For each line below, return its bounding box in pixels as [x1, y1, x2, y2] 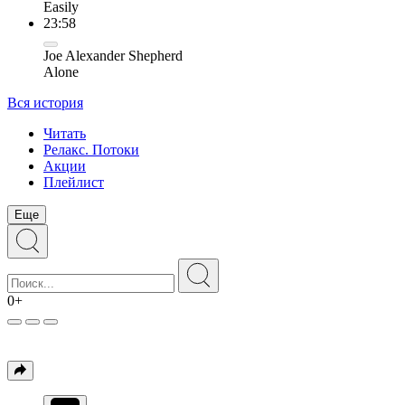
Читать [43, 126, 86, 141]
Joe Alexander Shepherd [43, 48, 183, 63]
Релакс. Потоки [43, 142, 139, 157]
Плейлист [43, 174, 104, 190]
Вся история [7, 95, 83, 110]
